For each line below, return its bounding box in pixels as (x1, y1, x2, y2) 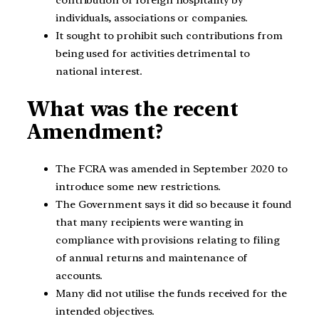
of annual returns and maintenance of (56, 251, 248, 264)
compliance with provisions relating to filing (56, 233, 280, 246)
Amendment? (27, 120, 163, 145)
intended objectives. (56, 304, 155, 318)
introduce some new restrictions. (56, 179, 221, 193)
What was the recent (27, 97, 239, 122)
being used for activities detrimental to (56, 47, 250, 61)
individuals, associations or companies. (56, 11, 249, 25)
